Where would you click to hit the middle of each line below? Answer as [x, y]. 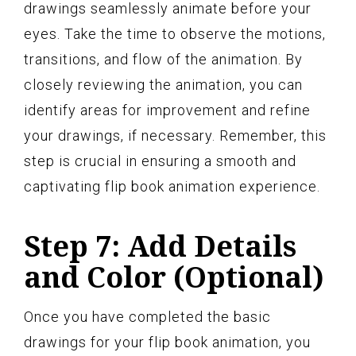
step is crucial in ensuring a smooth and [160, 161]
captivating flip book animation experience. [172, 186]
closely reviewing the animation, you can [163, 84]
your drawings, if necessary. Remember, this [175, 135]
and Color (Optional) [174, 277]
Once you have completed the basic [147, 316]
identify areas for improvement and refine [167, 110]
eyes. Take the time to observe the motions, [175, 33]
